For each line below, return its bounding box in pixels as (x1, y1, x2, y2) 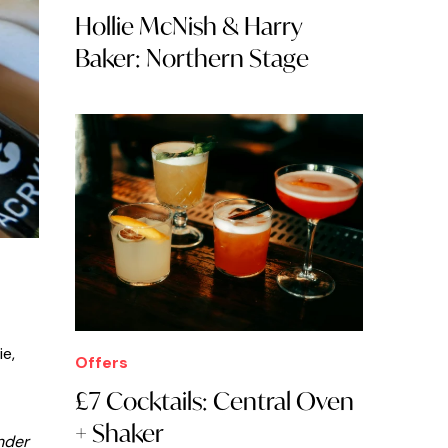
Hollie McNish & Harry (75, 9, 302, 42)
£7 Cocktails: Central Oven (75, 384, 354, 417)
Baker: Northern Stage (75, 41, 309, 74)
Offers (75, 351, 128, 373)
